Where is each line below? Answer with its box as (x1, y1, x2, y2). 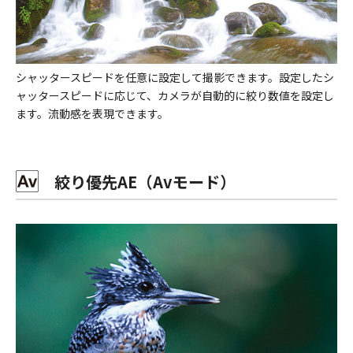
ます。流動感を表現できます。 (16, 105, 169, 121)
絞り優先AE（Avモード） (39, 169, 236, 193)
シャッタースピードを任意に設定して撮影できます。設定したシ (16, 69, 334, 85)
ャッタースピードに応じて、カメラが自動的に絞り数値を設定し (16, 87, 334, 103)
